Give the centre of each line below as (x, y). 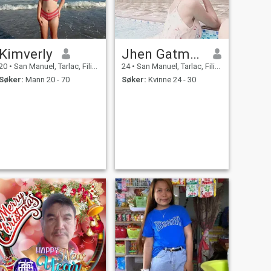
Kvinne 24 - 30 (171, 80)
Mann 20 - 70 (46, 80)
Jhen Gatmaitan (194, 54)
